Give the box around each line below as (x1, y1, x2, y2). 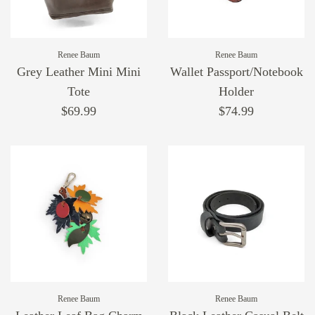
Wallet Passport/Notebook (169, 65, 303, 79)
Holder (219, 84, 254, 99)
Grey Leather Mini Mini (17, 65, 141, 79)
